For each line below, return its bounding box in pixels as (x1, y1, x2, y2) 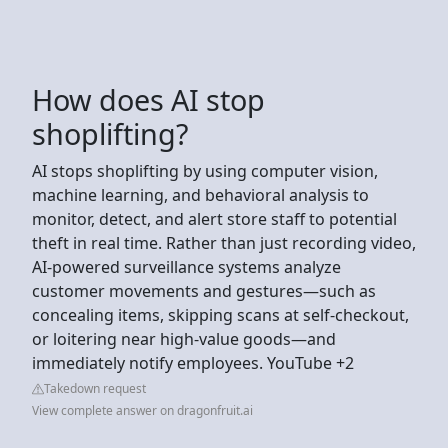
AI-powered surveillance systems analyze (32, 255, 341, 278)
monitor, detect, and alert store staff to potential (32, 207, 397, 230)
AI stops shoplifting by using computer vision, (32, 159, 378, 182)
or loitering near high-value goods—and (32, 327, 336, 350)
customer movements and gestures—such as (32, 279, 376, 302)
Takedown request (44, 379, 146, 397)
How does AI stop (32, 79, 265, 119)
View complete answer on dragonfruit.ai (32, 401, 253, 419)
